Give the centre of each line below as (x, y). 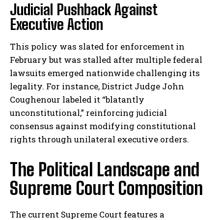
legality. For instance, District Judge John (97, 86)
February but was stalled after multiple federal (106, 60)
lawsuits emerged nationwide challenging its (105, 73)
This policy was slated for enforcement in (97, 47)
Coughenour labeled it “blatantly (77, 100)
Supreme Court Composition (106, 189)
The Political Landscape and (105, 170)
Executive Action (56, 24)
